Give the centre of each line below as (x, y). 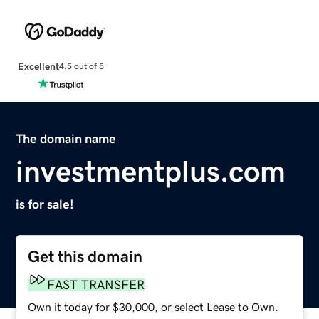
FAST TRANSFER (96, 284)
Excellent (38, 66)
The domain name (66, 138)
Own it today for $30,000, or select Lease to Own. (153, 307)
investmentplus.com (151, 171)
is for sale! (45, 204)
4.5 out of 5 (81, 67)
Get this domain (85, 256)
